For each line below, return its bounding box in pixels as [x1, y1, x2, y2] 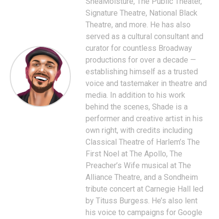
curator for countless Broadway [86, 43, 192, 53]
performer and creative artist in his [86, 113, 203, 123]
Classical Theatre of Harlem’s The [86, 137, 200, 147]
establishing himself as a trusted [86, 66, 198, 76]
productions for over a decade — [86, 55, 196, 65]
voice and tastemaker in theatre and [86, 78, 207, 88]
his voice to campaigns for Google [86, 207, 202, 217]
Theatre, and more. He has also [86, 20, 191, 29]
